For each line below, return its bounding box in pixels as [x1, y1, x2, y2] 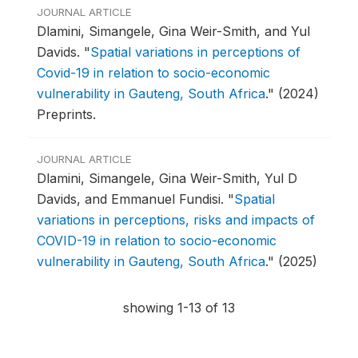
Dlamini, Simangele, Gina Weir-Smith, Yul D [37, 170, 297, 187]
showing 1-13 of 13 [123, 300, 235, 316]
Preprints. [37, 106, 96, 123]
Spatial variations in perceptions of [90, 44, 300, 61]
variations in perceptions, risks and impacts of [37, 212, 315, 229]
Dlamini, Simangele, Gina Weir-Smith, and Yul [37, 23, 310, 40]
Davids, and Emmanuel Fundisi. [37, 191, 228, 208]
